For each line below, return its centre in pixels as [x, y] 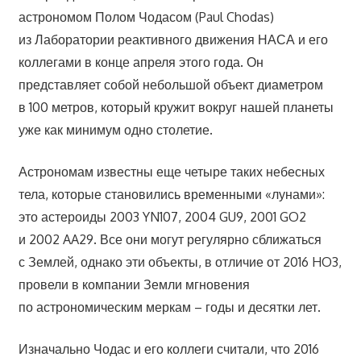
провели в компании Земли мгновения [134, 285]
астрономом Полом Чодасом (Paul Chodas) [146, 17]
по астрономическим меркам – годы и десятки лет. [169, 307]
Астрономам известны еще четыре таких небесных [171, 172]
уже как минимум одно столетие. [115, 130]
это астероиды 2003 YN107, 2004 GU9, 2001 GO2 [162, 217]
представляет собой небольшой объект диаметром [170, 85]
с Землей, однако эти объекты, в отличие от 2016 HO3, [180, 262]
